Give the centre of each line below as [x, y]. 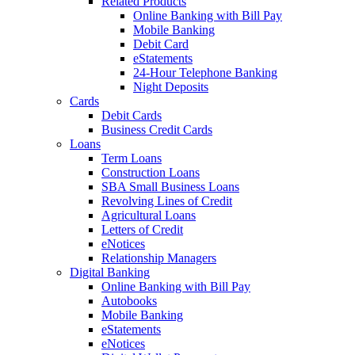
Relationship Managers [159, 258]
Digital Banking [110, 272]
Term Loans [132, 158]
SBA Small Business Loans [170, 186]
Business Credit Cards [157, 129]
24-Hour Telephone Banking [205, 72]
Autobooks [129, 300]
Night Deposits [171, 86]
